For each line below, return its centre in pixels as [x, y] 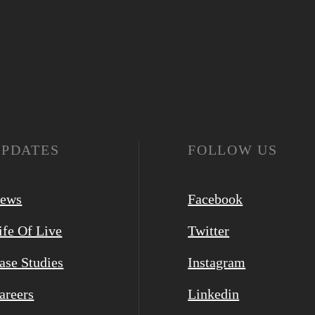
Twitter [209, 231]
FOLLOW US [233, 150]
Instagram [217, 262]
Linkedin [214, 294]
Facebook [216, 199]
